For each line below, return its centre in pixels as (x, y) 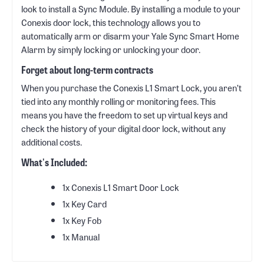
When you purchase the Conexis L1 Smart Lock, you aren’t (131, 87)
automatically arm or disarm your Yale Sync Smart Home (130, 35)
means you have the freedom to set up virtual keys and (124, 114)
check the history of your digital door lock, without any (123, 128)
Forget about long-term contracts (87, 69)
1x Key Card (85, 203)
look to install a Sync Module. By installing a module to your (131, 8)
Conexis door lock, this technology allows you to (111, 22)
